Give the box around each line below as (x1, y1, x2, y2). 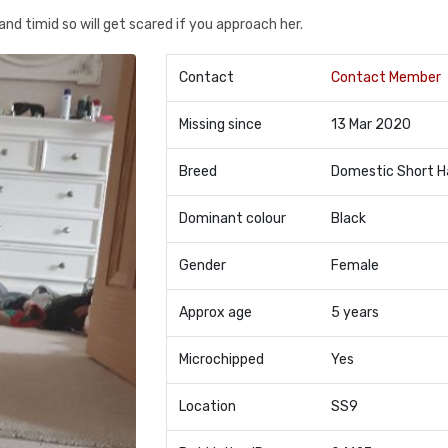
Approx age (178, 304, 252, 321)
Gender (178, 257, 226, 274)
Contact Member (330, 69, 441, 86)
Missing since (178, 116, 262, 133)
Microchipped (178, 351, 264, 368)
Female (330, 257, 379, 274)
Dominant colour (178, 210, 286, 227)
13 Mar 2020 (330, 116, 411, 133)
